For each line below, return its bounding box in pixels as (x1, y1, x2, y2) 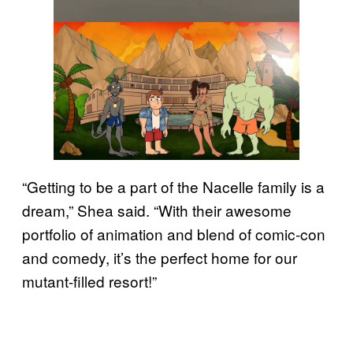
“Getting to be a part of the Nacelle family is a (22, 176, 325, 197)
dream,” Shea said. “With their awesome (22, 199, 292, 221)
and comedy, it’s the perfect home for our (22, 247, 297, 268)
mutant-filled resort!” (22, 270, 157, 292)
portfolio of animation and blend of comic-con (22, 223, 325, 244)
